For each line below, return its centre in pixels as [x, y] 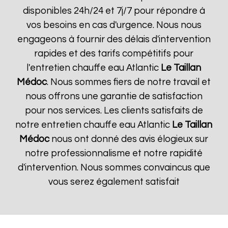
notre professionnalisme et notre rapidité [114, 153]
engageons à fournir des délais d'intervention [114, 39]
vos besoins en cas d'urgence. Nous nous [114, 25]
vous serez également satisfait [114, 182]
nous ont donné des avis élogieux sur [129, 139]
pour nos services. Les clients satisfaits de [114, 111]
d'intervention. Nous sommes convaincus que [114, 168]
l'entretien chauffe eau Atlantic [94, 68]
